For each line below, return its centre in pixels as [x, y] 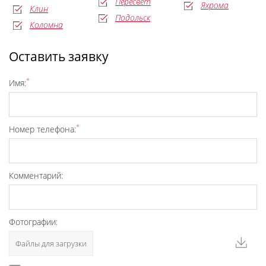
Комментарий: [36, 175]
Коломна [46, 24]
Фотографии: [33, 221]
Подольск [133, 17]
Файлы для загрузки [51, 243]
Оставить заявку [59, 56]
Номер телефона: [42, 129]
